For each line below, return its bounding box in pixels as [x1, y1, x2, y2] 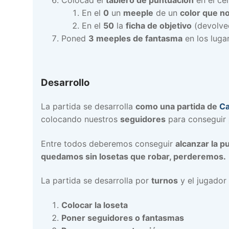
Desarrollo [41, 77, 89, 89]
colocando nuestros [41, 114, 120, 125]
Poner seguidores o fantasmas [61, 213, 184, 223]
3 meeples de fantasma [88, 33, 182, 43]
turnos [151, 175, 178, 186]
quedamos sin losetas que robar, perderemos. [41, 151, 226, 162]
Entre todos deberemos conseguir [41, 138, 175, 149]
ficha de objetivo [126, 20, 192, 31]
